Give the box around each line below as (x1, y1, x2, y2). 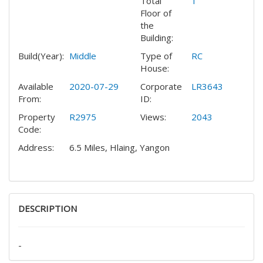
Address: (18, 141, 54, 153)
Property (18, 111, 55, 123)
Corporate (140, 80, 182, 92)
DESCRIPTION (18, 203, 77, 214)
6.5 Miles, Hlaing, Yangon (69, 141, 170, 153)
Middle (69, 50, 96, 62)
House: (140, 62, 169, 74)
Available (18, 80, 53, 92)
